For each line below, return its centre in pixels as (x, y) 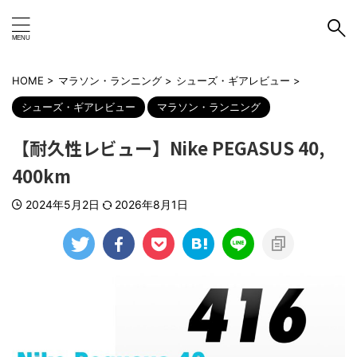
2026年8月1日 (151, 204)
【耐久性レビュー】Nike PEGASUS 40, (168, 147)
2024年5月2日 (64, 204)
